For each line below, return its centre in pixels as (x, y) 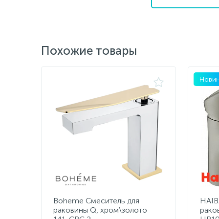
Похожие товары (89, 51)
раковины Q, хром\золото (100, 210)
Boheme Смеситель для (96, 201)
